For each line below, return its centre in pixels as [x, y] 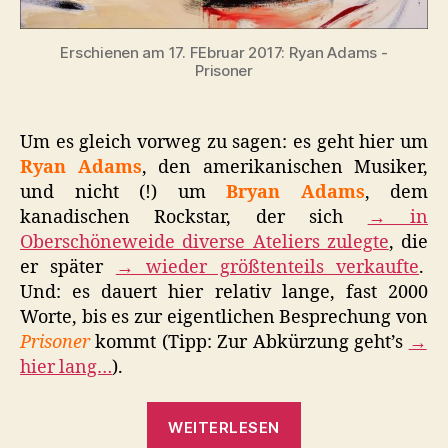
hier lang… [66, 367]
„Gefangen [346, 414]
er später [68, 267]
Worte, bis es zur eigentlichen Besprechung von [224, 317]
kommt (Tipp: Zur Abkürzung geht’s [252, 342]
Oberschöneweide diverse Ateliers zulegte [204, 242]
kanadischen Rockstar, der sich [194, 217]
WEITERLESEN [224, 427]
